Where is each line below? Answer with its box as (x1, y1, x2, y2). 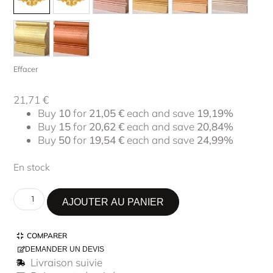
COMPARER (27, 231, 68, 241)
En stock (13, 161, 51, 174)
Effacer (13, 64, 38, 74)
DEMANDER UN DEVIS (25, 245, 105, 254)
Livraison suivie (30, 256, 102, 269)
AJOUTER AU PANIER (62, 197, 165, 208)
